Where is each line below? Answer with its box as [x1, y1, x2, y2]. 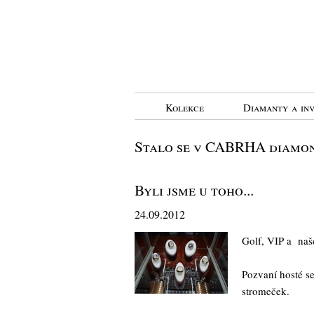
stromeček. [242, 284, 289, 298]
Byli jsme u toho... [135, 179, 254, 200]
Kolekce [165, 100, 204, 114]
